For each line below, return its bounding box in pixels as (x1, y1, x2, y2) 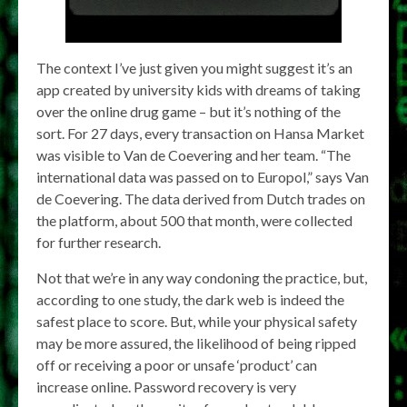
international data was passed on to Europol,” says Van (36, 168, 369, 185)
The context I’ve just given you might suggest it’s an (36, 59, 352, 76)
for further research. (36, 233, 161, 251)
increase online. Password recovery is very (36, 378, 296, 395)
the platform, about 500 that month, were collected (36, 212, 352, 229)
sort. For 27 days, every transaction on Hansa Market (36, 124, 364, 142)
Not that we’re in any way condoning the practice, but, (36, 269, 367, 286)
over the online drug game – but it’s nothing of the (36, 103, 341, 120)
